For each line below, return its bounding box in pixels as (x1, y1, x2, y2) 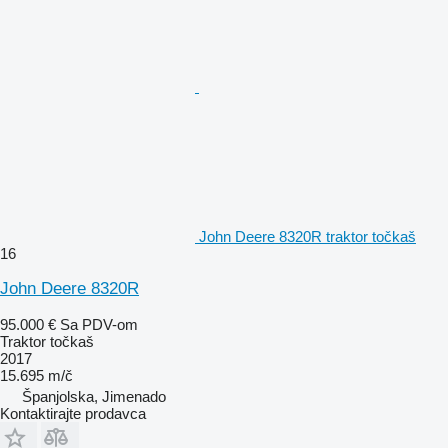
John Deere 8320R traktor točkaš (199, 227, 416, 245)
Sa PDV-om (60, 315, 138, 333)
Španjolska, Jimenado (22, 387, 166, 405)
